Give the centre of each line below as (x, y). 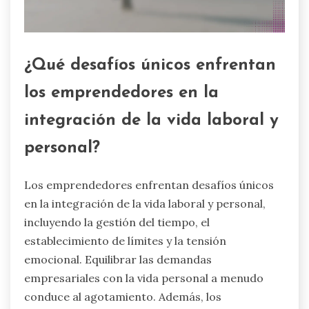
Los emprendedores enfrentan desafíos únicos (149, 185)
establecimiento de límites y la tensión (125, 241)
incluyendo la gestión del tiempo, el (117, 222)
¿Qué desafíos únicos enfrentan (150, 66)
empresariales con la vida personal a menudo (144, 278)
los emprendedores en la (121, 93)
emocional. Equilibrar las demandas (118, 260)
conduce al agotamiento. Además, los (123, 297)
